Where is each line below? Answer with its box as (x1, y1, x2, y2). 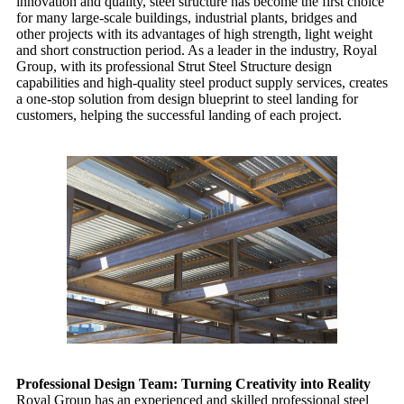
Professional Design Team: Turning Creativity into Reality (16, 375, 371, 391)
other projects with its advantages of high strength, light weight (16, 25, 372, 41)
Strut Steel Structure (178, 58, 291, 74)
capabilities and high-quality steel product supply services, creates (16, 74, 388, 90)
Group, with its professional (16, 58, 178, 74)
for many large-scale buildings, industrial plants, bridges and (16, 9, 357, 25)
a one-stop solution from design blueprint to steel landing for (16, 90, 358, 106)
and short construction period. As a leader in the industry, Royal (16, 41, 377, 58)
